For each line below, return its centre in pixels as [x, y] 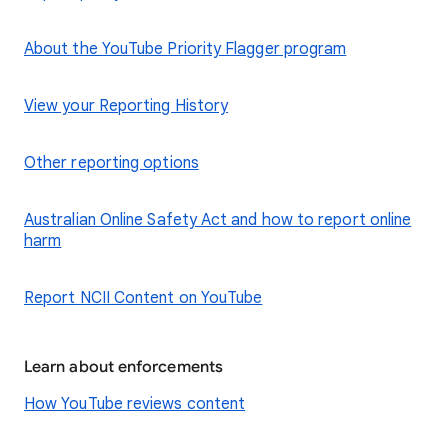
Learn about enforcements [123, 367]
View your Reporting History [126, 106]
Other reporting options [111, 163]
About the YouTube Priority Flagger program [185, 49]
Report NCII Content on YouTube [143, 298]
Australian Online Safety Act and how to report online [218, 220]
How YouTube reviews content [135, 404]
